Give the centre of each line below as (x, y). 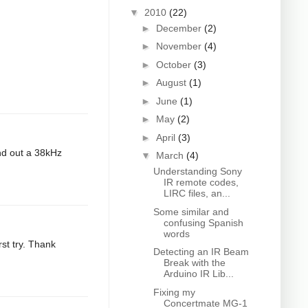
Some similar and (191, 211)
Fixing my (174, 292)
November (180, 46)
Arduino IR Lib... (198, 274)
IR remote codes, (201, 183)
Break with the (194, 263)
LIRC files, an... (197, 194)
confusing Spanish (203, 222)
